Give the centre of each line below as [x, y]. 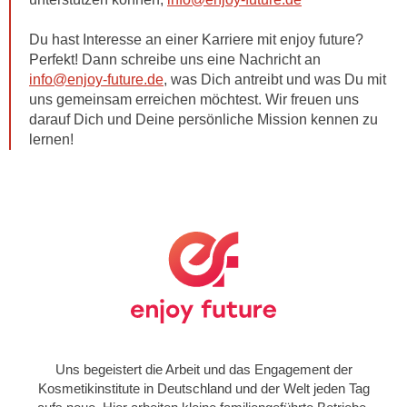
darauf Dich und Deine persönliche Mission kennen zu [203, 119]
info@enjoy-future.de [96, 79]
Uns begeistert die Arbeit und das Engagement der [203, 370]
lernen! [51, 139]
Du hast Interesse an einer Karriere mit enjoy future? [196, 40]
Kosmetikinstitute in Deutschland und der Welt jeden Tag [203, 389]
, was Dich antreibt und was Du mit [275, 79]
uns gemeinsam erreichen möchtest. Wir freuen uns [194, 99]
